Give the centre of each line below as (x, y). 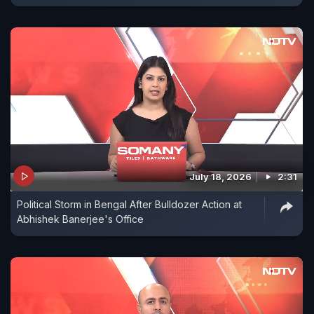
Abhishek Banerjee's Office (80, 219)
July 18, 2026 (220, 177)
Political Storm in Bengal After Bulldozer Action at (129, 205)
